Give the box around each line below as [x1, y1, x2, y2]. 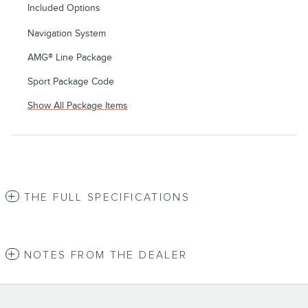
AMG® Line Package [27, 51, 112, 63]
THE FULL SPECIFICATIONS [23, 190, 190, 204]
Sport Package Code [27, 75, 114, 87]
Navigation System [27, 27, 106, 39]
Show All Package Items [27, 99, 128, 111]
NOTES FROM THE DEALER [23, 248, 188, 262]
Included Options [27, 1, 100, 14]
